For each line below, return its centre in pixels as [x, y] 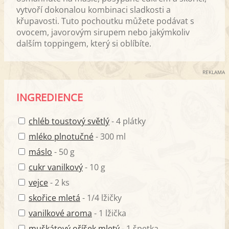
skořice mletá [54, 198]
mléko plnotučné [61, 137]
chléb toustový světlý [69, 121]
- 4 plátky [128, 121]
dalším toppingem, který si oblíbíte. [84, 44]
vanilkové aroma [60, 213]
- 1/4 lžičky [101, 198]
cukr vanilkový [56, 167]
